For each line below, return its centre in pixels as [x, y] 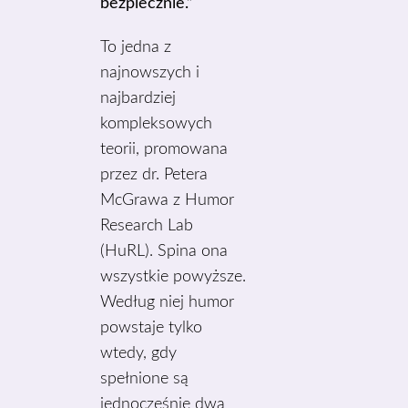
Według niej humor [168, 302]
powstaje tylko [152, 328]
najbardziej [138, 98]
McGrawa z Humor [168, 200]
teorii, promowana [164, 149]
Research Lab [147, 226]
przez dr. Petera [154, 175]
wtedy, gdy [139, 353]
